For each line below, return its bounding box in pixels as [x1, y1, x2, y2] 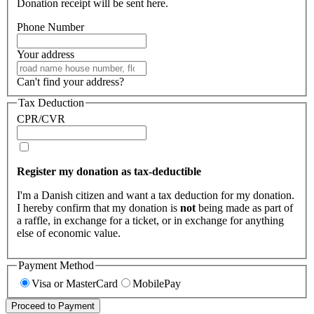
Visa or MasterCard [32, 277, 118, 289]
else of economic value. [17, 227, 121, 240]
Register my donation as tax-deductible [17, 165, 201, 178]
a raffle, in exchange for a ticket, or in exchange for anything [17, 214, 284, 227]
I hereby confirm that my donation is [17, 202, 180, 214]
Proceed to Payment [11, 300, 95, 311]
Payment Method [18, 259, 94, 272]
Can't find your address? [17, 75, 124, 88]
